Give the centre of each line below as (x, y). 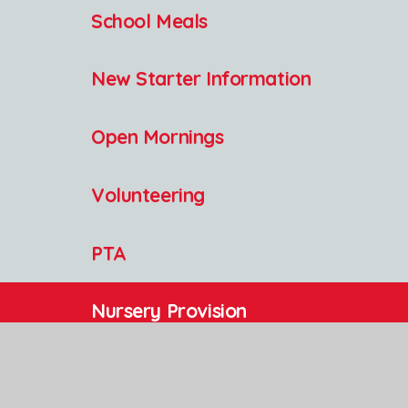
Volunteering (148, 194)
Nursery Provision (169, 311)
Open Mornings (158, 137)
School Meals (149, 20)
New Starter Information (201, 79)
